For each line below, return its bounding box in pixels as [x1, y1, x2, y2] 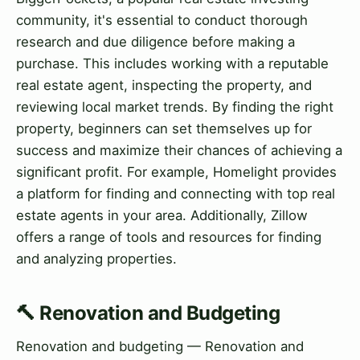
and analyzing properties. [16, 251, 177, 268]
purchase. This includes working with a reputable [16, 55, 329, 72]
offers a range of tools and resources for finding [16, 229, 321, 246]
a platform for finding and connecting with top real [16, 186, 335, 202]
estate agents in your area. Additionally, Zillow [16, 207, 308, 224]
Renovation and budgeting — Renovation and [16, 338, 304, 355]
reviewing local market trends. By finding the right [16, 99, 333, 116]
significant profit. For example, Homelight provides [16, 164, 337, 181]
